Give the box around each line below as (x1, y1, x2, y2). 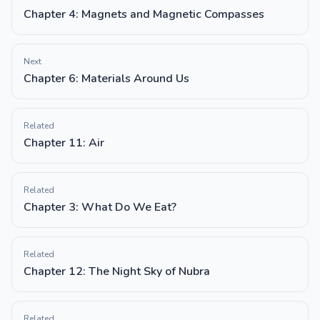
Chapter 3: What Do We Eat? (24, 199, 176, 215)
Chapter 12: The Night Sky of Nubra (24, 264, 210, 279)
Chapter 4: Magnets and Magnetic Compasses (24, 6, 264, 22)
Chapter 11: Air (24, 135, 104, 151)
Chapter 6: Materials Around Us (24, 71, 189, 86)
